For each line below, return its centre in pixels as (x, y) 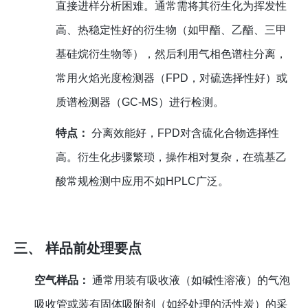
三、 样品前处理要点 (78, 249)
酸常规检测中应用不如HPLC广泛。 (142, 181)
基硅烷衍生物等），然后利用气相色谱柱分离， (171, 54)
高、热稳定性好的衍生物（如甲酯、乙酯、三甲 (171, 30)
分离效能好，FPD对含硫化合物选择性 (184, 133)
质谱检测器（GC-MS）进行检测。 (140, 102)
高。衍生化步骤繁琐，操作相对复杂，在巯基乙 (171, 157)
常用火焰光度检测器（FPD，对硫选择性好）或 (171, 78)
